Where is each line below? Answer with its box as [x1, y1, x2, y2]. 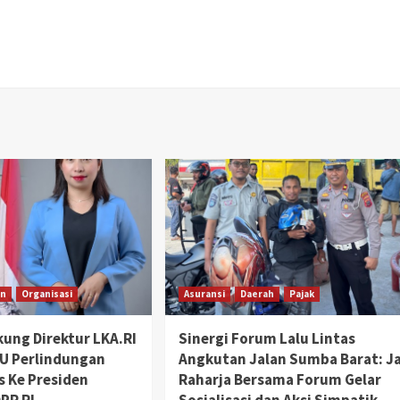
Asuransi [183, 287, 225, 301]
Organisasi [21, 287, 73, 301]
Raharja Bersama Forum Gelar [178, 370, 381, 390]
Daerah [239, 287, 274, 301]
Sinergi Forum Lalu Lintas [178, 329, 355, 349]
